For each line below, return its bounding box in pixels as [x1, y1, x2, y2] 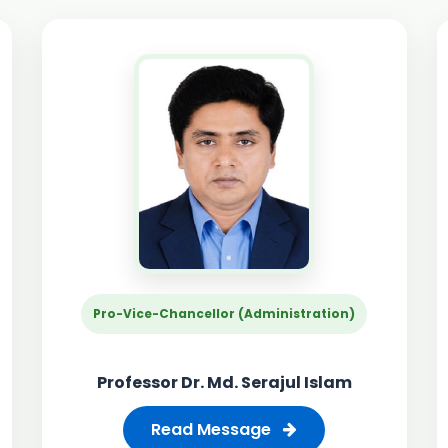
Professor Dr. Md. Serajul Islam [96, 371, 352, 394]
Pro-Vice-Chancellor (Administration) [93, 305, 355, 322]
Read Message [151, 418, 275, 441]
